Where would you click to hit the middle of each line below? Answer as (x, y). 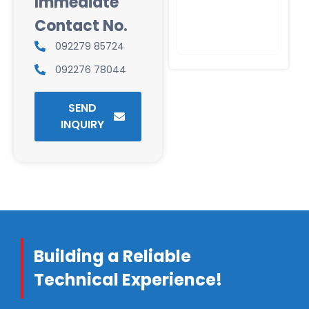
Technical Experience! (128, 279)
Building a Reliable (112, 256)
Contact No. (81, 26)
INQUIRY (83, 124)
